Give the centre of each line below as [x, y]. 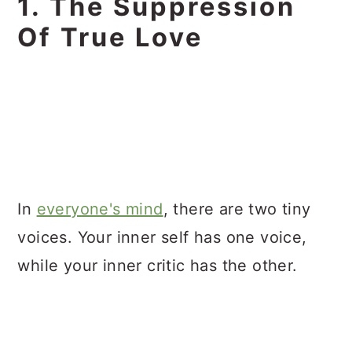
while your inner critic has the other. [158, 266]
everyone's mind [100, 209]
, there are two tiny [237, 209]
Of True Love [110, 37]
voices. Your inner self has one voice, [162, 237]
